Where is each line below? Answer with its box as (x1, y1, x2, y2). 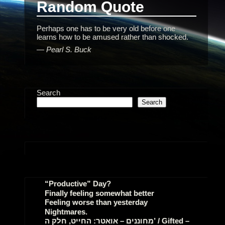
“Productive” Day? (45, 179, 111, 188)
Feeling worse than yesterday (45, 198, 148, 207)
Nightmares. (45, 207, 88, 216)
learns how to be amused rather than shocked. (37, 32, 189, 41)
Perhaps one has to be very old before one (37, 24, 176, 33)
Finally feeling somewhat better (45, 188, 155, 197)
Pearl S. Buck (46, 45, 92, 54)
